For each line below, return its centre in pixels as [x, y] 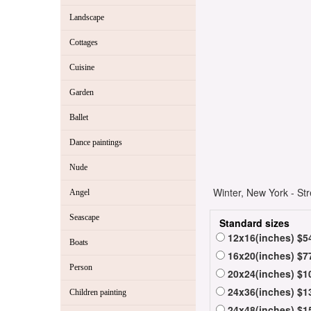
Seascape [84, 218]
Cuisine [82, 68]
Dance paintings [96, 143]
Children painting [98, 293]
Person [81, 268]
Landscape [87, 18]
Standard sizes [254, 223]
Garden [82, 93]
